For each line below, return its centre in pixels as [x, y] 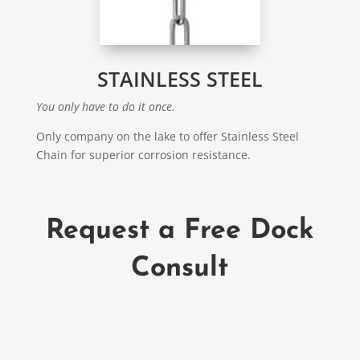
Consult [180, 269]
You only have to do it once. [105, 107]
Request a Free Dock [180, 231]
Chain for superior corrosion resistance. [143, 155]
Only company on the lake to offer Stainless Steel [167, 137]
